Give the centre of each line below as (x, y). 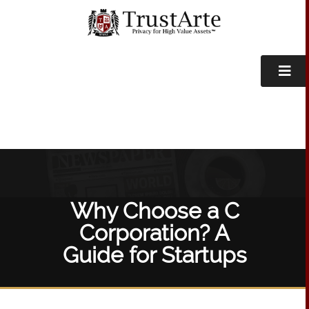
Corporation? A (154, 233)
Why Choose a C (154, 211)
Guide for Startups (154, 256)
